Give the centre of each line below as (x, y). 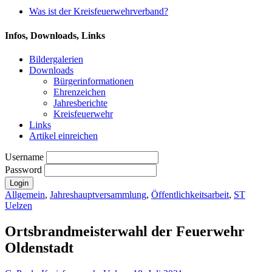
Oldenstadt (39, 247)
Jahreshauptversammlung (98, 195)
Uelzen (19, 206)
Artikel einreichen (63, 136)
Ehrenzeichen (80, 92)
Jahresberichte (80, 103)
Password (25, 170)
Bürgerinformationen (93, 81)
